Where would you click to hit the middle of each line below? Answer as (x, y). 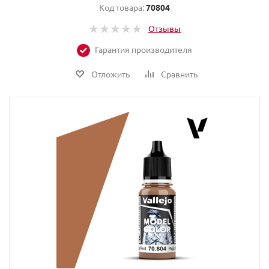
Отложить (109, 74)
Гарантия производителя (144, 49)
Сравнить (178, 74)
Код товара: (122, 7)
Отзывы (165, 28)
